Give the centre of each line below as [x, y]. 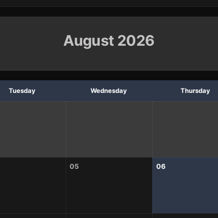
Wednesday [109, 90]
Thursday [196, 90]
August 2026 [109, 40]
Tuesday [22, 90]
